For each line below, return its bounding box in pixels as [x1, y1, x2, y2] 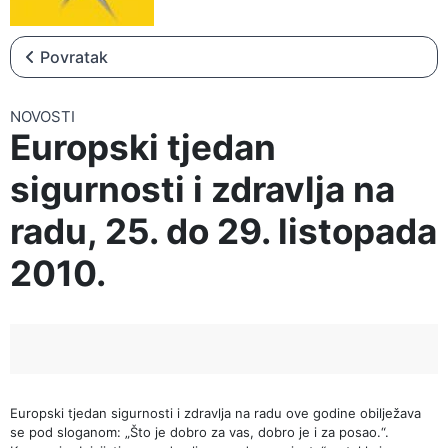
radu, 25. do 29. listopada [10, 210, 437, 252]
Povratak [40, 47, 108, 67]
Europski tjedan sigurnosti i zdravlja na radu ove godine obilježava [10, 405, 421, 421]
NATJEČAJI [20, 40, 90, 56]
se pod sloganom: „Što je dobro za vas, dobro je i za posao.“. [10, 424, 389, 440]
